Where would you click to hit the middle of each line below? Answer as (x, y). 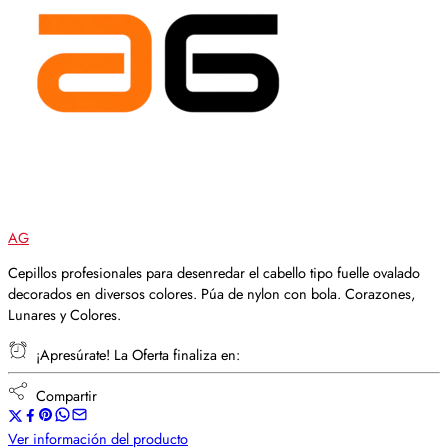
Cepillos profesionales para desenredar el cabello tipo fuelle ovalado (214, 272)
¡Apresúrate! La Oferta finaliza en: (134, 354)
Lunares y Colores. (64, 314)
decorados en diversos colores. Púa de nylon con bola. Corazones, (211, 293)
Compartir (62, 395)
